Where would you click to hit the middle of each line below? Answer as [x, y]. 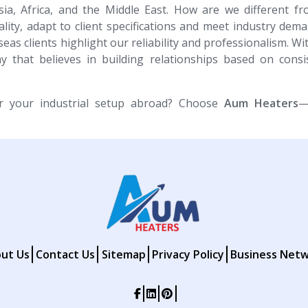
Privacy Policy [188, 254]
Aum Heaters [261, 103]
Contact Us [66, 254]
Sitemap [123, 254]
